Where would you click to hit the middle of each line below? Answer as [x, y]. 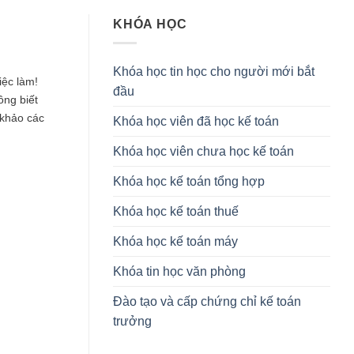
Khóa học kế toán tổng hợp [189, 182]
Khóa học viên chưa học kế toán [203, 152]
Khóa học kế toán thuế [176, 212]
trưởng [132, 322]
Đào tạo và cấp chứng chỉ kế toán [207, 302]
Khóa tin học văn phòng [179, 272]
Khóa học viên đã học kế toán [196, 122]
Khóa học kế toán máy [175, 242]
